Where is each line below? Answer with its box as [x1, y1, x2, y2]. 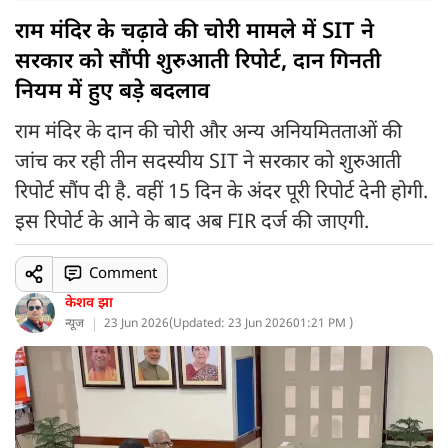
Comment [88, 264, 157, 284]
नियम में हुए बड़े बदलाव [15, 78, 210, 107]
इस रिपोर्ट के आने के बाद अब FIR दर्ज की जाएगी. [15, 210, 369, 236]
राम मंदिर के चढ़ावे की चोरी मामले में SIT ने [15, 18, 374, 47]
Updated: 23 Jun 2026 [173, 316, 293, 332]
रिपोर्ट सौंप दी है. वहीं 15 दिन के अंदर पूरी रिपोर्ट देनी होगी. [15, 180, 428, 206]
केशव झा [65, 294, 113, 313]
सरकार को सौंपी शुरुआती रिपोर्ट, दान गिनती [15, 48, 381, 77]
